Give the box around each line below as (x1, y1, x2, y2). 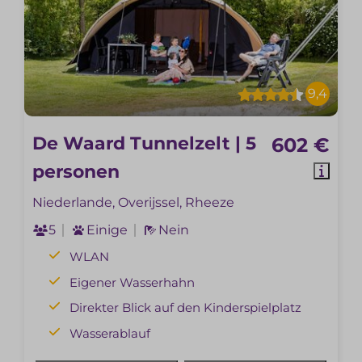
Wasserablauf (69, 325, 151, 341)
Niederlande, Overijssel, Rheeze (32, 195, 235, 211)
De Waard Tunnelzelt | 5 (32, 133, 257, 155)
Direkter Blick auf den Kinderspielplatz (69, 300, 302, 316)
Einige (86, 222, 128, 238)
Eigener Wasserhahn (69, 274, 196, 290)
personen (32, 161, 120, 183)
